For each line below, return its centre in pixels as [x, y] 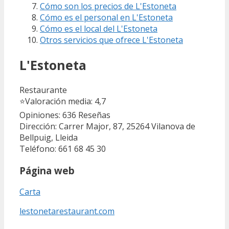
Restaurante [43, 90]
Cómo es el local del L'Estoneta [99, 29]
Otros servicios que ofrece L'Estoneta [111, 40]
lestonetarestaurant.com [67, 211]
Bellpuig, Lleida [49, 137]
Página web [47, 170]
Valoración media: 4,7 [65, 101]
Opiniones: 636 [48, 115]
